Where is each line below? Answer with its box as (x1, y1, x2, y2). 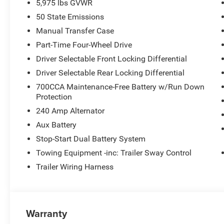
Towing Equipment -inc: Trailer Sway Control (36, 147, 192, 157)
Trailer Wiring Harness (36, 161, 114, 171)
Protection (36, 91, 72, 101)
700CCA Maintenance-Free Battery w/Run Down (36, 81, 205, 91)
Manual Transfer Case (36, 25, 114, 35)
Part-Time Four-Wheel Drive (36, 39, 132, 49)
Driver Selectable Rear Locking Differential (36, 67, 185, 77)
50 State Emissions (36, 11, 104, 21)
